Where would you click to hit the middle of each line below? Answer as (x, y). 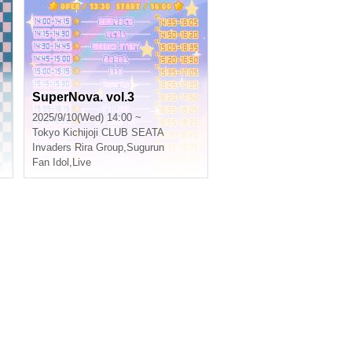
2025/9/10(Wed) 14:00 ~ (87, 117)
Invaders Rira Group (78, 147)
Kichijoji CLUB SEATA (114, 132)
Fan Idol (51, 162)
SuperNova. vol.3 (83, 97)
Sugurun (145, 147)
